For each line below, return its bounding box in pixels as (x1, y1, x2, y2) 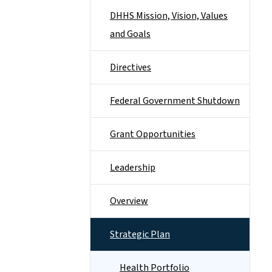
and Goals (110, 27, 151, 41)
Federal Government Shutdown (110, 94, 240, 107)
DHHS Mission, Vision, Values (110, 9, 228, 22)
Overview (110, 194, 148, 208)
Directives (110, 61, 151, 74)
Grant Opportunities (110, 127, 195, 141)
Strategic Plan (110, 228, 170, 241)
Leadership (110, 161, 155, 174)
